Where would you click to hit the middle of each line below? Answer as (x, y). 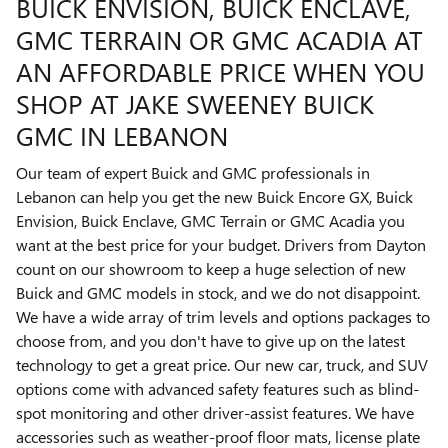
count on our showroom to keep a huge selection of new (211, 269)
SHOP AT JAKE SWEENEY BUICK (195, 102)
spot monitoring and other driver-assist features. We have (215, 413)
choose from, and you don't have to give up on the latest (210, 341)
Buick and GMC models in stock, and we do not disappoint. (218, 293)
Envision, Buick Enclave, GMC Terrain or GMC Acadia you (210, 221)
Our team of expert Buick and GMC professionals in (193, 173)
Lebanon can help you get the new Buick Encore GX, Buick (214, 197)
